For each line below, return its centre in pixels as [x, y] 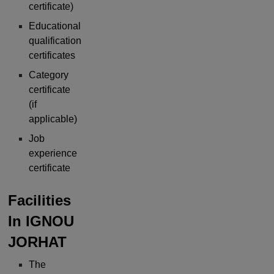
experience [53, 153]
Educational [55, 26]
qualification [55, 40]
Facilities [39, 200]
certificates [52, 55]
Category [49, 75]
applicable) [53, 119]
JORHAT [37, 242]
